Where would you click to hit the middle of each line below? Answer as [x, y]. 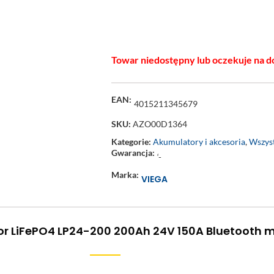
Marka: [125, 175]
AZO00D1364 [160, 124]
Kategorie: [132, 142]
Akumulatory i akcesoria [199, 142]
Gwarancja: [133, 153]
